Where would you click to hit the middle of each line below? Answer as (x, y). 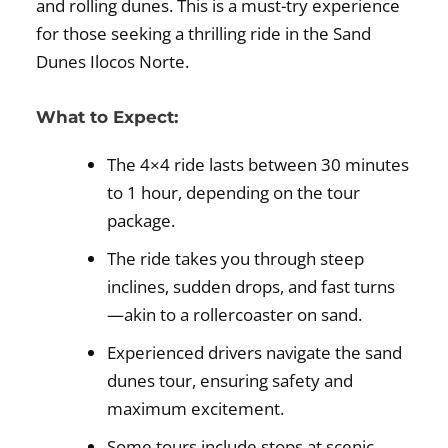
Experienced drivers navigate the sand (255, 352)
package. (141, 220)
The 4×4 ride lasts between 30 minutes (258, 164)
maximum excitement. (196, 408)
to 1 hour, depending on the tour (234, 192)
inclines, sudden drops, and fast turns (251, 286)
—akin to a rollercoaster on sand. (235, 314)
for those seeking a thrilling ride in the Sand (204, 33)
